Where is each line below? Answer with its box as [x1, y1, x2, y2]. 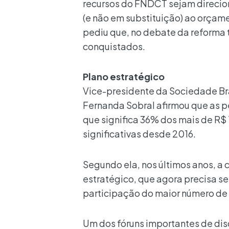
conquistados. [83, 40, 145, 52]
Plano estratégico [83, 71, 165, 82]
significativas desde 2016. [83, 128, 196, 140]
